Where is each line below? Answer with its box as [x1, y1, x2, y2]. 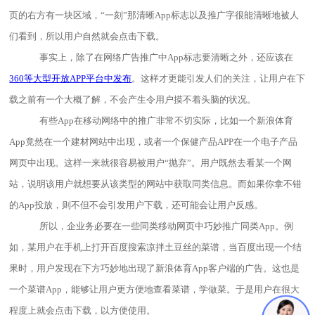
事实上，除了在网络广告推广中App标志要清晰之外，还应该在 [39, 52, 294, 63]
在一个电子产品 [233, 136, 298, 147]
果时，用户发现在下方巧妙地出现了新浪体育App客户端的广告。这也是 [9, 263, 300, 274]
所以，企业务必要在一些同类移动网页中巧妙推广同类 [39, 221, 259, 231]
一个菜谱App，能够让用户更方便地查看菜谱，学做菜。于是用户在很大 [9, 284, 300, 295]
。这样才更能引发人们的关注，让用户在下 [131, 73, 306, 84]
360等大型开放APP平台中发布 [9, 73, 132, 84]
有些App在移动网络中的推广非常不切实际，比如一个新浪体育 [39, 115, 294, 126]
